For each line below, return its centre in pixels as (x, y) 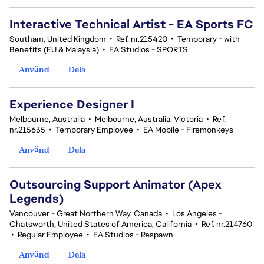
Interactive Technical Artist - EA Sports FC (131, 24)
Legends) (37, 199)
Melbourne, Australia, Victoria (149, 119)
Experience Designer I (72, 104)
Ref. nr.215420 (142, 39)
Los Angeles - (197, 213)
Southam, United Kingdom (58, 39)
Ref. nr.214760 (227, 224)
